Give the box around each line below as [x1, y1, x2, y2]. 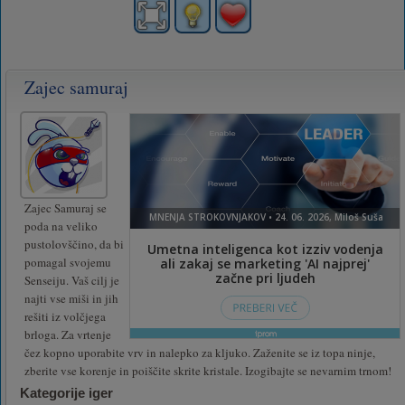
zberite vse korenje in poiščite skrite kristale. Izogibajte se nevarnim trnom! [24, 362, 391, 379]
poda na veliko [24, 217, 98, 234]
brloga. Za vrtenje [24, 325, 111, 343]
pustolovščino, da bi [24, 235, 124, 252]
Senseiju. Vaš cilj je [24, 271, 119, 288]
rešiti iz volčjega [24, 307, 106, 325]
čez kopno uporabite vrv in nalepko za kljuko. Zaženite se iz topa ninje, [24, 344, 375, 361]
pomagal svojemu [24, 253, 111, 270]
